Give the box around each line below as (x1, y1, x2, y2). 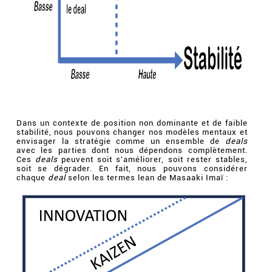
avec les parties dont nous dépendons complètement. (16, 145, 248, 155)
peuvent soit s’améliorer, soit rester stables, (57, 154, 248, 164)
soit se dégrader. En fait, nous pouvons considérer (16, 163, 248, 173)
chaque (16, 172, 48, 182)
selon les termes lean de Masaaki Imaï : (65, 172, 228, 182)
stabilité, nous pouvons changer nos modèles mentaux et (16, 127, 248, 137)
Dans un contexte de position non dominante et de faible (16, 118, 248, 127)
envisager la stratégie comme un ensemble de (16, 136, 225, 146)
